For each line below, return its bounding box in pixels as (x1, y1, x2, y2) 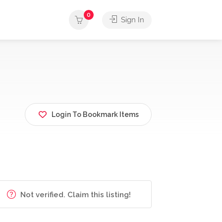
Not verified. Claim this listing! (18, 190, 131, 199)
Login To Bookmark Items (52, 110, 139, 118)
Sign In (119, 15, 144, 24)
